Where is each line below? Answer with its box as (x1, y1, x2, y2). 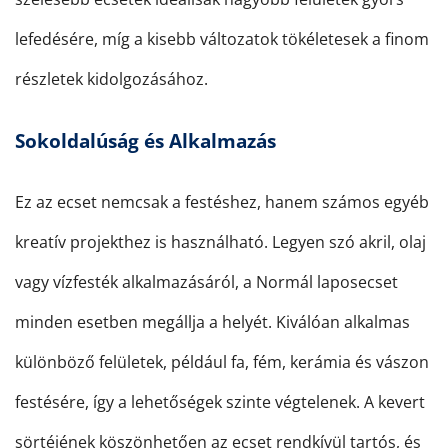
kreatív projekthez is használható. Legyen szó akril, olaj (15, 231, 426, 254)
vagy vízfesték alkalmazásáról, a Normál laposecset (15, 271, 398, 294)
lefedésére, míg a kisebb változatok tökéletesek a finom (15, 28, 429, 51)
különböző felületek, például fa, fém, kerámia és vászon (15, 351, 429, 374)
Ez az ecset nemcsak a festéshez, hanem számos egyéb (15, 191, 429, 214)
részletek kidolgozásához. (15, 68, 208, 91)
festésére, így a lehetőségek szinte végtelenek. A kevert (15, 391, 425, 414)
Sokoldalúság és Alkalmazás (15, 127, 276, 155)
